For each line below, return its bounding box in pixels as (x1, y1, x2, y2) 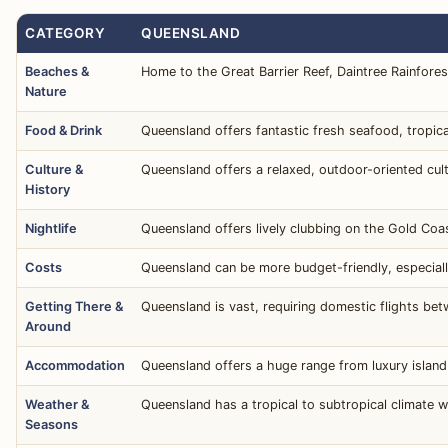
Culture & (25, 162, 83, 178)
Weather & (25, 397, 89, 413)
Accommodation (25, 358, 125, 374)
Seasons (25, 417, 78, 433)
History (25, 182, 70, 198)
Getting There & (25, 299, 123, 315)
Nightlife (25, 221, 77, 237)
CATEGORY (25, 25, 106, 42)
